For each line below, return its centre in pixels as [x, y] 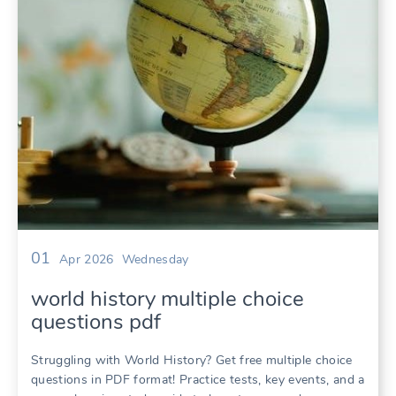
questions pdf [96, 322]
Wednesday [155, 260]
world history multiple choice [168, 299]
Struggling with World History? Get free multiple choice [192, 361]
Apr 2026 [86, 260]
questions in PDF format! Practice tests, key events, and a [198, 380]
